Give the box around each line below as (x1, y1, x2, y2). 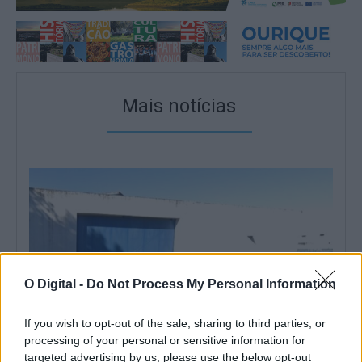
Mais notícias (122, 95, 236, 117)
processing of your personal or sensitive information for (24, 333, 305, 347)
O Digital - (24, 276, 86, 291)
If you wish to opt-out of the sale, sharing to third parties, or (24, 316, 326, 330)
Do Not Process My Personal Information (86, 276, 336, 291)
